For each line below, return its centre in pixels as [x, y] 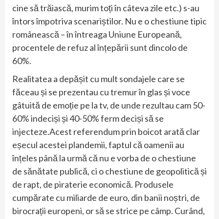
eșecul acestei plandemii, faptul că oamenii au [98, 145]
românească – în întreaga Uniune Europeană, [97, 34]
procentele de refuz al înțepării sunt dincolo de [100, 48]
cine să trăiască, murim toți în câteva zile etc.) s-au [106, 8]
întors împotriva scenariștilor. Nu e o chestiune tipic [109, 21]
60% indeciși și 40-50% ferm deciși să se [88, 119]
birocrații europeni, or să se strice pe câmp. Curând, [109, 211]
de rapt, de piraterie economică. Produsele [93, 185]
